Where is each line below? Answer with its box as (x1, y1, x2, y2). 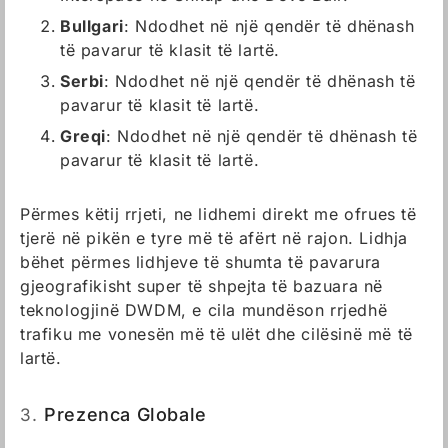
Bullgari (60, 16, 124, 36)
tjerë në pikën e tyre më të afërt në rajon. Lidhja (20, 228, 409, 248)
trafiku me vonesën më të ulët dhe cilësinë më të (20, 324, 413, 344)
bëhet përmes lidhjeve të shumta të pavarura (20, 252, 381, 272)
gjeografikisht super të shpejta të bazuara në (20, 276, 384, 296)
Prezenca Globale (44, 404, 207, 425)
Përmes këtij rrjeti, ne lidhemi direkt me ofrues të (20, 204, 417, 224)
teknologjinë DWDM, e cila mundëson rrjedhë (20, 300, 388, 320)
